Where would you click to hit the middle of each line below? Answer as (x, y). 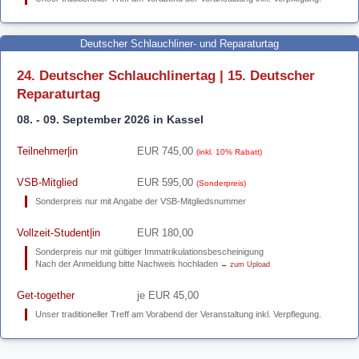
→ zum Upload (245, 264)
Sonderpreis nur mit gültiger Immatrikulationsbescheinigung (149, 252)
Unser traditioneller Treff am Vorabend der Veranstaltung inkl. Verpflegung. (178, 314)
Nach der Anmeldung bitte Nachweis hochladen (128, 264)
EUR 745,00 (167, 151)
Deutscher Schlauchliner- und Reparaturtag (179, 44)
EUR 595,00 (167, 182)
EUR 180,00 (165, 233)
